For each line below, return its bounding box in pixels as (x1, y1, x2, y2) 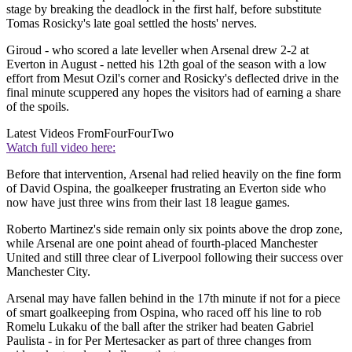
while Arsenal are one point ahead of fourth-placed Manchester (6, 236, 317, 251)
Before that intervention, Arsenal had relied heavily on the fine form (6, 167, 341, 181)
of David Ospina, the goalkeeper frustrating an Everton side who (6, 181, 326, 196)
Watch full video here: (6, 141, 115, 155)
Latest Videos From (6, 126, 104, 141)
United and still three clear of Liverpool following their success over (6, 251, 343, 265)
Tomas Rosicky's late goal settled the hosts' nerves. (6, 16, 257, 31)
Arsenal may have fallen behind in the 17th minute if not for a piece (6, 291, 340, 306)
